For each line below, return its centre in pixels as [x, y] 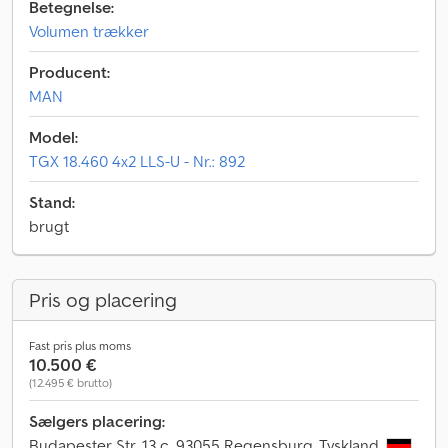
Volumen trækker [89, 31]
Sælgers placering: [97, 421]
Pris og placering [103, 300]
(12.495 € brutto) [70, 382]
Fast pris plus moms [80, 345]
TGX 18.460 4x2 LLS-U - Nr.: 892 [137, 161]
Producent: [69, 72]
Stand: [52, 202]
